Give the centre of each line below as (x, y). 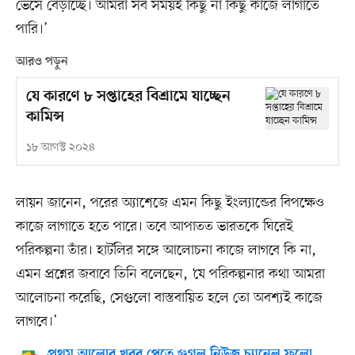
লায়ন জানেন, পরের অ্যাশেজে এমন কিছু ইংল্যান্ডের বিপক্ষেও (170, 203)
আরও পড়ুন (42, 62)
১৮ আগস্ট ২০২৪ (60, 148)
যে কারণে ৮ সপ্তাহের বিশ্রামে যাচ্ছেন (128, 97)
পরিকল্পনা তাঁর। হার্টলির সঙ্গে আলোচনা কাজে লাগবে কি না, (166, 251)
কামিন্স (45, 118)
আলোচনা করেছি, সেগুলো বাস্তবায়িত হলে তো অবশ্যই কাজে (169, 298)
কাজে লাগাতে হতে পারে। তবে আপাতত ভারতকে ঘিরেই (154, 227)
